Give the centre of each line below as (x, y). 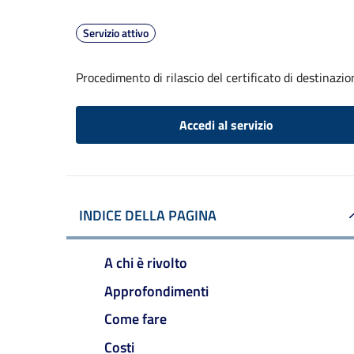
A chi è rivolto (146, 262)
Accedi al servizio (226, 125)
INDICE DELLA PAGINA (148, 215)
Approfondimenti (156, 291)
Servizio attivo (116, 33)
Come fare (136, 319)
